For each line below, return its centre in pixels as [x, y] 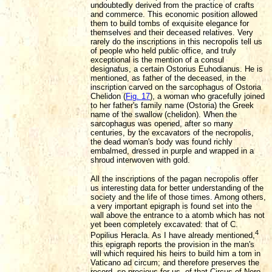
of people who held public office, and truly [163, 50]
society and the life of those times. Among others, [178, 197]
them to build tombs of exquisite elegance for [170, 23]
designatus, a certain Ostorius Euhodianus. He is [177, 69]
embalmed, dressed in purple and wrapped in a [172, 151]
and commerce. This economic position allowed [174, 14]
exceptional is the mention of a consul [157, 59]
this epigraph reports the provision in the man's [172, 245]
